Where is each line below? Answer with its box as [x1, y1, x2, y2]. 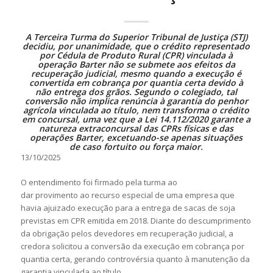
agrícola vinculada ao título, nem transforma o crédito [23, 104, 250, 116]
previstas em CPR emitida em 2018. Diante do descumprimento [20, 215, 251, 226]
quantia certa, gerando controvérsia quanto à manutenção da [20, 253, 250, 264]
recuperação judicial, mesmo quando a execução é [31, 68, 242, 79]
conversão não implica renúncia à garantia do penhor [24, 95, 248, 107]
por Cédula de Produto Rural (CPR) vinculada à [40, 49, 233, 61]
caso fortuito [82, 141, 137, 152]
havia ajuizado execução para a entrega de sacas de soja [20, 202, 235, 213]
